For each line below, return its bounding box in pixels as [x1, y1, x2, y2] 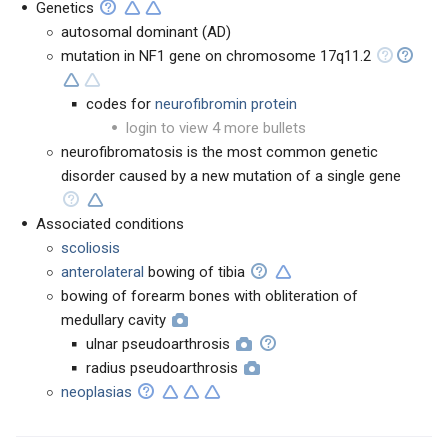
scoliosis [61, 239, 124, 257]
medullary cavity [61, 311, 166, 329]
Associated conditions [36, 215, 184, 233]
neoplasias [61, 383, 132, 401]
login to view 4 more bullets [126, 119, 306, 137]
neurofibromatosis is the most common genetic [61, 143, 378, 161]
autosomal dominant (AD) [61, 23, 231, 41]
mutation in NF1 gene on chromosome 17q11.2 [61, 47, 371, 65]
